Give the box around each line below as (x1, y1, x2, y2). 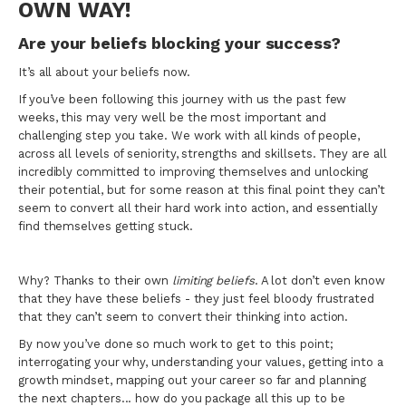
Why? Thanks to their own (18, 274, 172, 287)
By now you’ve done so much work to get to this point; (18, 337, 333, 351)
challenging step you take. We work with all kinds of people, (18, 129, 361, 142)
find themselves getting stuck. (18, 219, 197, 233)
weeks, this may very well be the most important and (18, 111, 326, 124)
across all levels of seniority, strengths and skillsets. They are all (18, 147, 387, 160)
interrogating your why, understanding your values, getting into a (18, 355, 383, 369)
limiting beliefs (172, 274, 255, 287)
